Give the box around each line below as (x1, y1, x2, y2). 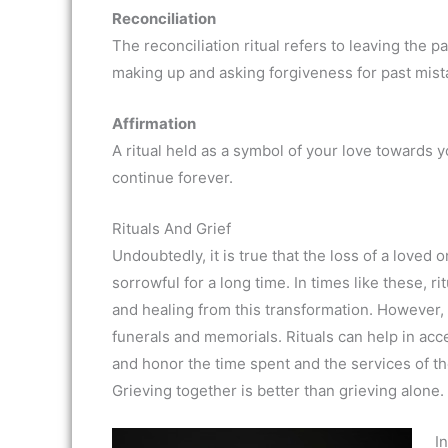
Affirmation (112, 114, 196, 133)
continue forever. (112, 168, 233, 187)
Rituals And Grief (112, 219, 231, 238)
